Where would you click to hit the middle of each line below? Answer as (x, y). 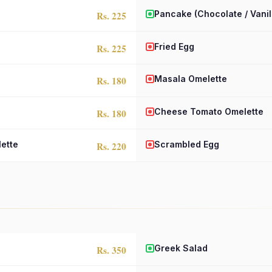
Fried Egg (174, 46)
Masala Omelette (191, 79)
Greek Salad (181, 248)
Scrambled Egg (187, 144)
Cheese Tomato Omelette (209, 112)
